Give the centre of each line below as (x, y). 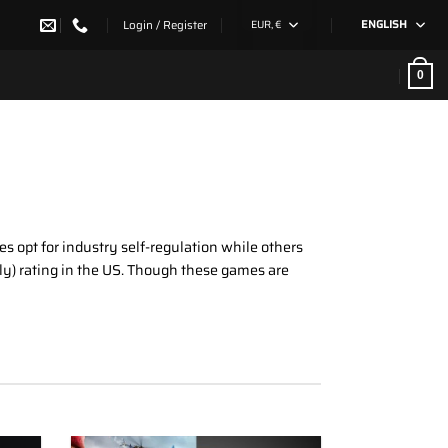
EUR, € (266, 24)
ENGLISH (383, 25)
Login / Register (164, 25)
